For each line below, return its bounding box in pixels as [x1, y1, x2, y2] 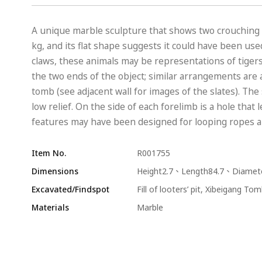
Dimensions [31, 166, 78, 177]
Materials [31, 202, 69, 213]
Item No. [31, 147, 66, 158]
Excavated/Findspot [31, 184, 109, 195]
